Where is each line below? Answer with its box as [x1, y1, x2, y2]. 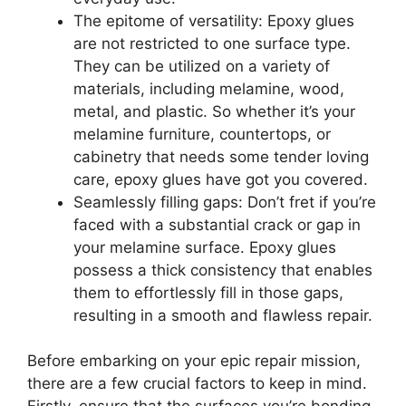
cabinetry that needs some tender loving [73, 147, 369, 166]
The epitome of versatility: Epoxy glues [73, 11, 354, 30]
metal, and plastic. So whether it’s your [73, 101, 355, 121]
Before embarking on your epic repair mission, [27, 352, 361, 371]
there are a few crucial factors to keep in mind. [27, 374, 367, 393]
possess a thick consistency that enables [73, 260, 372, 279]
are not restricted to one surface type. [73, 34, 351, 53]
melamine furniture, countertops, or [73, 124, 331, 143]
